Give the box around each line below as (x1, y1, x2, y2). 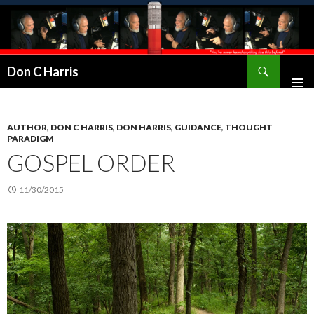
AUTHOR (7, 122, 47, 133)
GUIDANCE (175, 122, 221, 133)
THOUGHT (225, 122, 273, 133)
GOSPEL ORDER (7, 149, 175, 177)
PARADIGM (7, 133, 54, 144)
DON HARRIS (116, 122, 171, 133)
